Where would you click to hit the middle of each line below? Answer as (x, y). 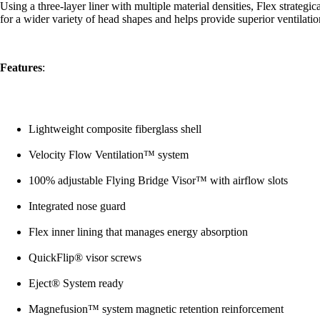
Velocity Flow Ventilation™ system (109, 154)
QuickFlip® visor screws (85, 257)
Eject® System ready (76, 283)
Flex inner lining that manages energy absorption (138, 231)
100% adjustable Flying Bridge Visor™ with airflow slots (158, 180)
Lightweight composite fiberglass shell (115, 129)
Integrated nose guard (77, 206)
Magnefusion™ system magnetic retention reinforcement (156, 309)
